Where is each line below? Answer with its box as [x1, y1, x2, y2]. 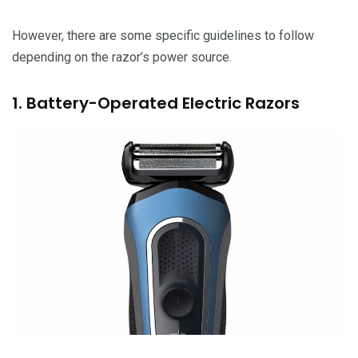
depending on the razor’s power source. [12, 50, 232, 66]
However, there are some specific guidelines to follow [12, 28, 314, 44]
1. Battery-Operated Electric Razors [12, 92, 300, 115]
